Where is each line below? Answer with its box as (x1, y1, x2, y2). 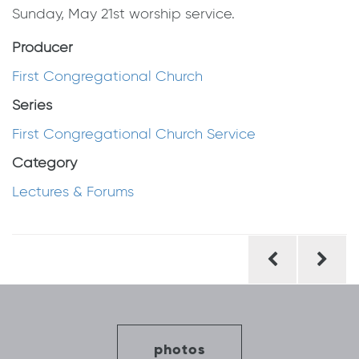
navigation (11, 256, 122, 292)
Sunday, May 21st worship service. (12, 5, 235, 23)
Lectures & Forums (12, 183, 134, 201)
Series (12, 96, 52, 115)
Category (12, 154, 77, 172)
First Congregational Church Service (12, 125, 256, 143)
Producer (12, 38, 73, 57)
